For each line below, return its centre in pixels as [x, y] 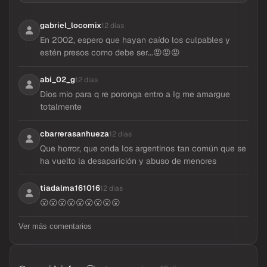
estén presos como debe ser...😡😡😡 [110, 52]
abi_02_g [58, 80]
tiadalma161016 [70, 188]
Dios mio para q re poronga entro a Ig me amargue [135, 94]
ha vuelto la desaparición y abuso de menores [128, 161]
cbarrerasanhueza [74, 134]
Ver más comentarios [55, 226]
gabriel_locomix [71, 25]
